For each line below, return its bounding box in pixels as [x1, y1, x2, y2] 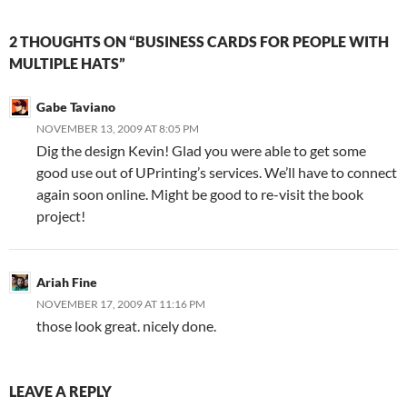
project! [36, 207, 85, 224]
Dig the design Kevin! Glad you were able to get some [36, 142, 366, 159]
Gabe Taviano [36, 99, 115, 114]
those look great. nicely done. [36, 317, 216, 334]
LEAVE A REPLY [9, 382, 112, 400]
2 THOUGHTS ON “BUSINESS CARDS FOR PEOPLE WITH [9, 33, 389, 50]
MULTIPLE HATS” [9, 55, 125, 72]
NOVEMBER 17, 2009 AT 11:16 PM [36, 297, 205, 311]
